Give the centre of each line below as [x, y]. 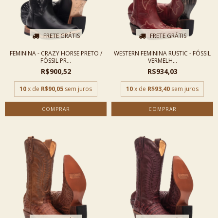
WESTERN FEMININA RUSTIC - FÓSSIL [162, 53]
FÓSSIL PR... [56, 61]
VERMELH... [162, 61]
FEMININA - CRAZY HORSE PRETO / [56, 53]
